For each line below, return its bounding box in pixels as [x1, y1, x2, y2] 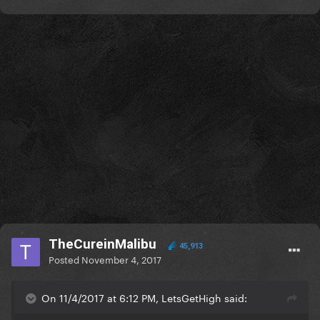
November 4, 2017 [81, 251, 161, 266]
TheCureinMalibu [49, 236, 156, 253]
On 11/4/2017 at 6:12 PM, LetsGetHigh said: [41, 289, 247, 306]
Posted [49, 251, 81, 266]
